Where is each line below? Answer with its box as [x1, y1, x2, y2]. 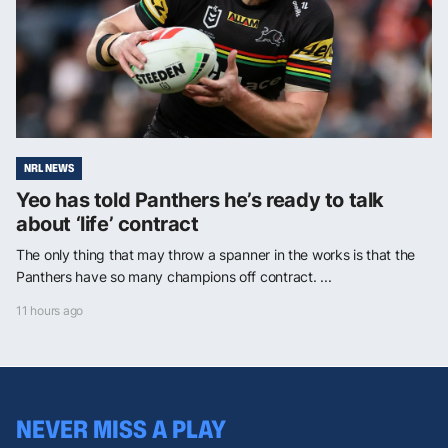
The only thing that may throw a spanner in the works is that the [16, 246, 416, 264]
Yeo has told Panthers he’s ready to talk [16, 188, 385, 213]
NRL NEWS [24, 160, 74, 177]
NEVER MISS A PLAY [16, 411, 226, 446]
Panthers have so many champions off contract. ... [16, 268, 332, 286]
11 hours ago [16, 303, 84, 319]
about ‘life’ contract [16, 212, 199, 237]
